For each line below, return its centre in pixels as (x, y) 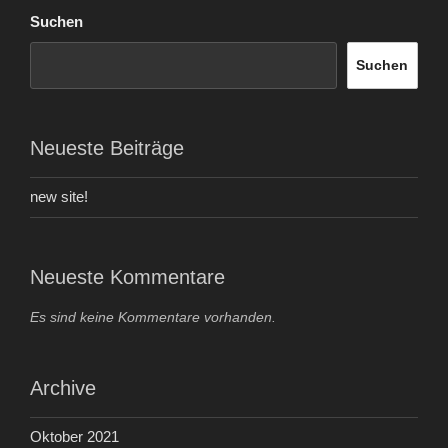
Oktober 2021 (74, 437)
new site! (59, 197)
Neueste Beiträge (107, 147)
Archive (63, 387)
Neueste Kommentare (127, 276)
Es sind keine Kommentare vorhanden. (153, 316)
